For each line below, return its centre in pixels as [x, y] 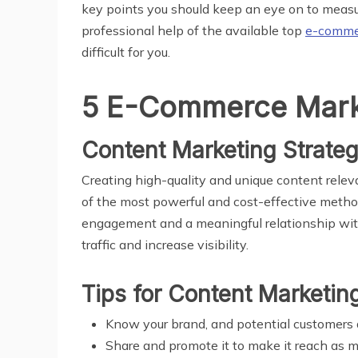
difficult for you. [126, 52]
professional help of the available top [193, 30]
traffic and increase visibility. [165, 244]
